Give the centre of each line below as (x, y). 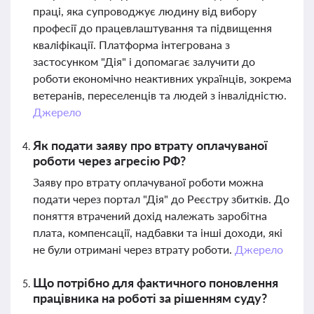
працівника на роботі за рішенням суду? (150, 298)
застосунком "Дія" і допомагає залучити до (144, 61)
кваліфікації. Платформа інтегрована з (131, 45)
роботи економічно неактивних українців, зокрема (162, 78)
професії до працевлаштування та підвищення (152, 28)
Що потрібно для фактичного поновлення (156, 282)
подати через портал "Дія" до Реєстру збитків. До (161, 199)
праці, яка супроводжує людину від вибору (145, 11)
